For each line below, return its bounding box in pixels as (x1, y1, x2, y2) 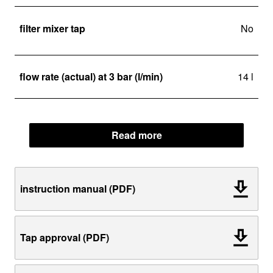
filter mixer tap (19, 21, 85, 35)
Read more (111, 128, 162, 142)
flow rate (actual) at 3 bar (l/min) (19, 69, 163, 83)
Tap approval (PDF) (20, 230, 109, 244)
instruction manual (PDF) (20, 182, 135, 196)
